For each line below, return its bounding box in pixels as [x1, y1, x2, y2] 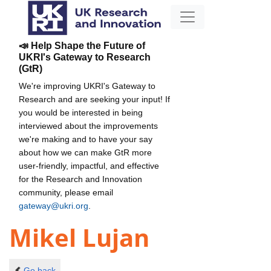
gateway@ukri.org [19, 200, 88, 211]
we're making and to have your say [19, 134, 152, 144]
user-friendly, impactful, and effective [19, 160, 159, 171]
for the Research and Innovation [19, 174, 142, 184]
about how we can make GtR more [19, 147, 152, 157]
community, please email [19, 187, 113, 197]
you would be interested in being [19, 107, 143, 117]
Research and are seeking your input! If [19, 94, 170, 104]
